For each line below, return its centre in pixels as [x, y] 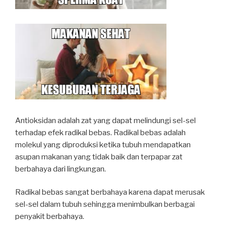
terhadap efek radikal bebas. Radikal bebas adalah [100, 132]
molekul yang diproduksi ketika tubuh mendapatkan [103, 145]
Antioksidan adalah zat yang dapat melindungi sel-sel [105, 120]
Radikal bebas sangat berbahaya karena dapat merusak [110, 192]
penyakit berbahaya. [50, 216]
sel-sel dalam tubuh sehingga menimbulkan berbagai [105, 204]
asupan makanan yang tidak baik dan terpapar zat [99, 157]
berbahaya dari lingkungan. [61, 169]
